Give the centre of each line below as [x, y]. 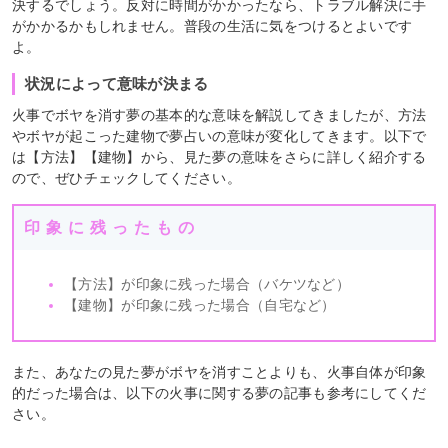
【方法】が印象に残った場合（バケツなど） [207, 283]
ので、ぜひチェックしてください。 [126, 177]
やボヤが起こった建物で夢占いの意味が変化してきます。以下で [219, 135]
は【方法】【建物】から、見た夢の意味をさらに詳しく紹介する [219, 156]
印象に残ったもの [112, 227]
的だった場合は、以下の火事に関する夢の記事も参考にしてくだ [219, 392]
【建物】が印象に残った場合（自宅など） [200, 304]
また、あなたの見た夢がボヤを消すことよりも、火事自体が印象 [219, 371]
